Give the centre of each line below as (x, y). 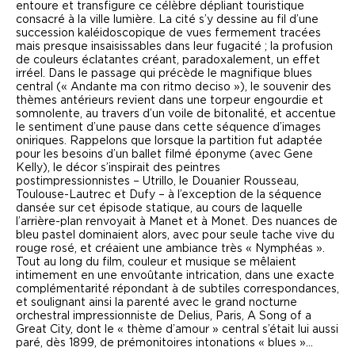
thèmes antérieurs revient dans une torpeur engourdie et (170, 100)
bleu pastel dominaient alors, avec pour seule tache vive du (175, 235)
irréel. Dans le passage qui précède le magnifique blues (164, 73)
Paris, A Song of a (263, 316)
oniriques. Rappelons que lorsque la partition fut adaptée (169, 141)
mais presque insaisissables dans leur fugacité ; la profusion (174, 46)
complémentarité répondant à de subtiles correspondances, (177, 289)
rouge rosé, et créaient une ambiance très (131, 248)
